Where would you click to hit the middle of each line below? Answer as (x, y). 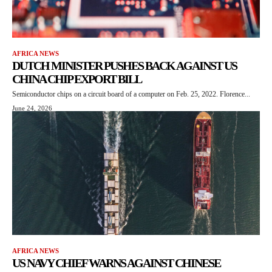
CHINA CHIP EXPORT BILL (77, 79)
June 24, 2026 (32, 108)
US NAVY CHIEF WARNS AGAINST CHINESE (116, 263)
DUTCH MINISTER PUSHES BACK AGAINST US (124, 66)
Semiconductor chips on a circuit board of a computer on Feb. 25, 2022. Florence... (131, 94)
